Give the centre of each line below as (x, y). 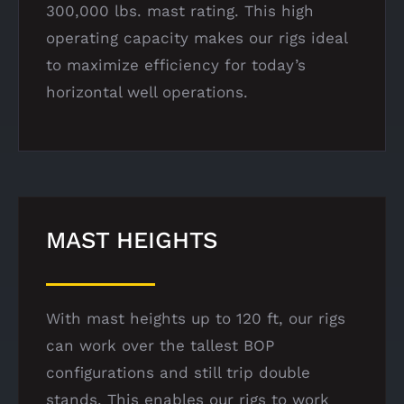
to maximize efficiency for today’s (176, 64)
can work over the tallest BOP (160, 345)
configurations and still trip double (178, 372)
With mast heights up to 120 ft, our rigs (196, 318)
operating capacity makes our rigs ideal (197, 37)
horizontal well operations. (147, 92)
